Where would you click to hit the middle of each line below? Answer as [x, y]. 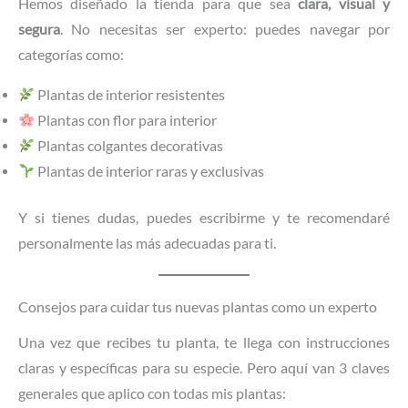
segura [39, 30]
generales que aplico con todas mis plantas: [152, 393]
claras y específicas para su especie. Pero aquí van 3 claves [204, 367]
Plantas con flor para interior [125, 120]
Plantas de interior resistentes [129, 94]
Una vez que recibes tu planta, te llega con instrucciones [204, 342]
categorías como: [71, 55]
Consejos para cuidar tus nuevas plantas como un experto [198, 306]
